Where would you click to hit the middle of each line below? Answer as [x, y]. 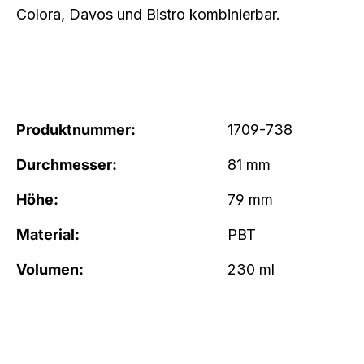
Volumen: [50, 270]
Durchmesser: [67, 165]
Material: [48, 235]
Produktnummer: [76, 130]
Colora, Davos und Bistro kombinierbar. [148, 15]
